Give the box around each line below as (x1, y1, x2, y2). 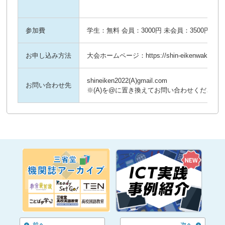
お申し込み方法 (26, 52, 72, 60)
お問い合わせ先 (26, 81, 72, 89)
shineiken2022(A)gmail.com (87, 77, 168, 85)
